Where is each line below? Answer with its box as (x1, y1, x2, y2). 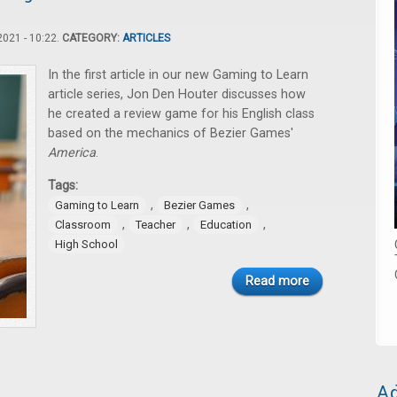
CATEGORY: (62, 32, 122, 44)
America (48, 145, 96, 160)
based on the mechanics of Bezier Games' (48, 126, 293, 141)
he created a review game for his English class (48, 106, 315, 121)
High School (55, 237, 118, 251)
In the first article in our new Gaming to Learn (48, 67, 308, 82)
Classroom (55, 218, 111, 231)
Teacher (136, 218, 175, 231)
